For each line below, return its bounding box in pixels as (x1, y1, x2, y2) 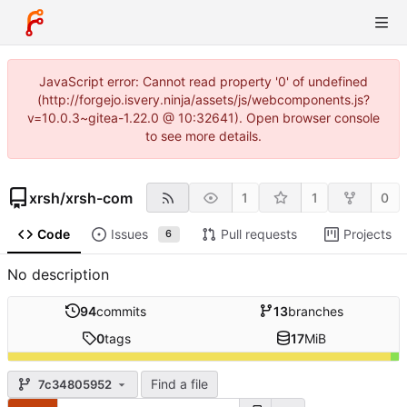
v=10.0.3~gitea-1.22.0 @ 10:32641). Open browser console (27, 110, 380, 125)
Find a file (151, 376, 208, 392)
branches (288, 303, 343, 319)
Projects (342, 226, 392, 243)
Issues (110, 226, 148, 243)
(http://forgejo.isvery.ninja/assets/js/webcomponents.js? (37, 92, 370, 107)
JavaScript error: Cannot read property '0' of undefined (39, 74, 368, 89)
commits (96, 303, 146, 319)
